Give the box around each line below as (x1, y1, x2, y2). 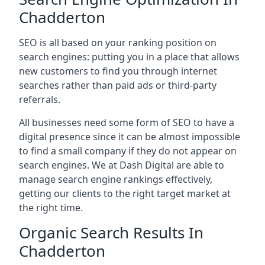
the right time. (19, 201, 83, 214)
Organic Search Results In (19, 222, 203, 243)
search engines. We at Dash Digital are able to (19, 159, 224, 172)
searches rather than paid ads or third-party (19, 79, 216, 92)
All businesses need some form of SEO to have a (19, 116, 234, 129)
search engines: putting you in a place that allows (19, 50, 240, 63)
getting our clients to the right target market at (19, 187, 231, 200)
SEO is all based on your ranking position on (19, 36, 216, 49)
